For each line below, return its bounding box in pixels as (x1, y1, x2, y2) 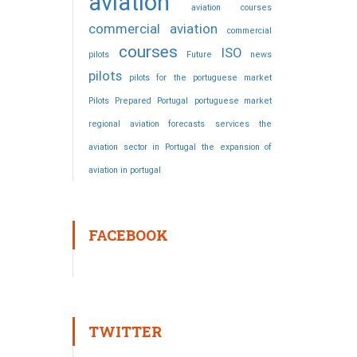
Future (186, 49, 212, 60)
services (214, 119, 249, 129)
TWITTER (88, 322, 162, 341)
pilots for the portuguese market (129, 73, 273, 83)
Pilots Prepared (88, 96, 151, 106)
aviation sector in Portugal (88, 142, 196, 152)
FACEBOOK (88, 226, 168, 245)
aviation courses (190, 2, 272, 13)
